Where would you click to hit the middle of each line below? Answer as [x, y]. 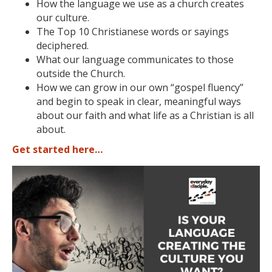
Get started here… [57, 149]
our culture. [63, 18]
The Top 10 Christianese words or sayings [133, 32]
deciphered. [63, 46]
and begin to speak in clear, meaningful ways [139, 101]
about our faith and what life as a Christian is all [145, 115]
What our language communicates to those [135, 59]
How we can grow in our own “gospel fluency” [140, 87]
